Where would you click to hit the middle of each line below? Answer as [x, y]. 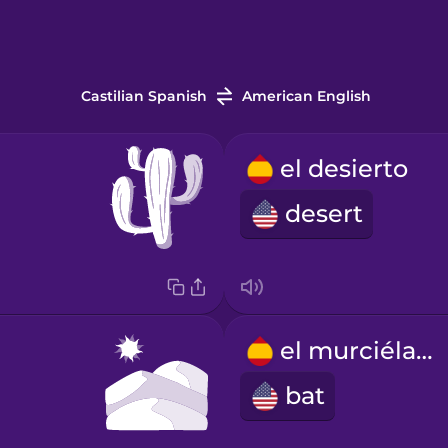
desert [323, 214]
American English [306, 96]
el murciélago [424, 351]
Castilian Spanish [143, 96]
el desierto [343, 169]
